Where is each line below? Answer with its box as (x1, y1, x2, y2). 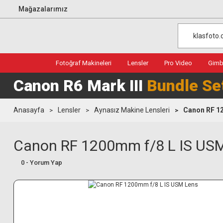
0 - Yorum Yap (21, 159, 62, 166)
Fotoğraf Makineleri (56, 59, 111, 67)
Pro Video (164, 59, 192, 67)
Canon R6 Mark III (13, 76, 147, 95)
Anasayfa (13, 106, 44, 114)
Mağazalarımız (18, 4, 68, 13)
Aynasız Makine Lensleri (94, 106, 170, 114)
